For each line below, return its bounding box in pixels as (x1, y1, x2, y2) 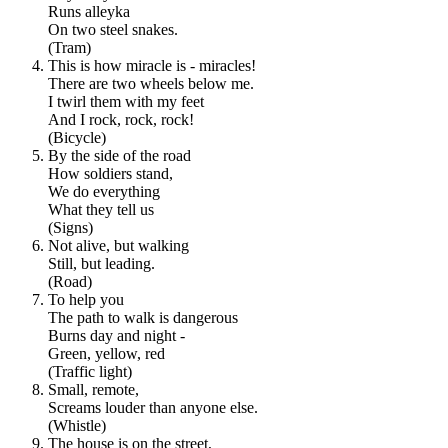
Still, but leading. (48, 254, 155, 272)
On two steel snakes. (48, 20, 178, 38)
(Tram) (48, 38, 91, 56)
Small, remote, (48, 380, 139, 398)
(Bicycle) (48, 128, 106, 146)
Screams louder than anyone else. (48, 398, 258, 416)
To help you (48, 290, 124, 308)
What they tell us (48, 200, 154, 218)
